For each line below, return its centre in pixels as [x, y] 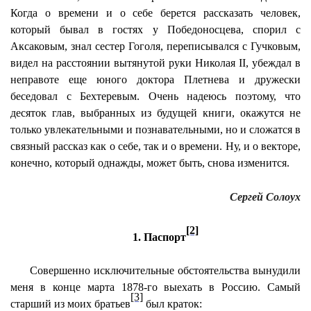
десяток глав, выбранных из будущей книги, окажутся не [155, 113]
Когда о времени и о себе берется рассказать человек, [155, 13]
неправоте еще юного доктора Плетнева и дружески [155, 79]
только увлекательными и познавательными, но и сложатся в [155, 129]
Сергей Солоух [265, 197]
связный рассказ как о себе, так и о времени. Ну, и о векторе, [155, 146]
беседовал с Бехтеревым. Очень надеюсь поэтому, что [155, 96]
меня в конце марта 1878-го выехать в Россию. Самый [155, 287]
